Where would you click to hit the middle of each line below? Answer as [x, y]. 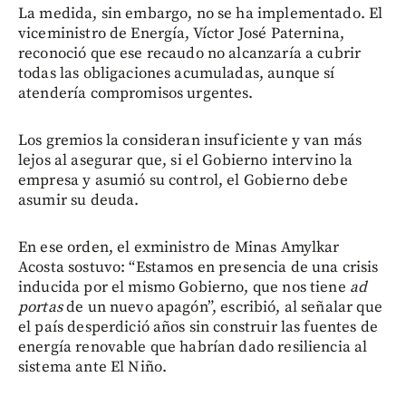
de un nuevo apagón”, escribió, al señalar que [222, 307]
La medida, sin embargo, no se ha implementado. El [201, 13]
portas [40, 307]
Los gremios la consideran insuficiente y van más [190, 140]
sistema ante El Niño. [93, 367]
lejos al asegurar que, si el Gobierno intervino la [186, 160]
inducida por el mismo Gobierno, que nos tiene [184, 287]
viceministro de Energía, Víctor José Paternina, [182, 33]
